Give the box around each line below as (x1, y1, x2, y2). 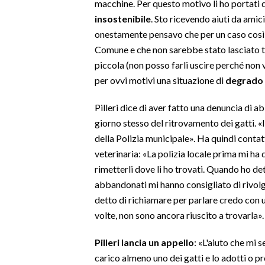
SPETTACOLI (12, 21, 59, 30)
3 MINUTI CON (12, 228, 67, 237)
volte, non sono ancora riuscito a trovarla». (95, 209, 264, 221)
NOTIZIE (12, 153, 42, 163)
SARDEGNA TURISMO (12, 106, 93, 115)
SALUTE (12, 77, 41, 87)
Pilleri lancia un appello (95, 236, 194, 248)
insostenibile (95, 12, 151, 24)
